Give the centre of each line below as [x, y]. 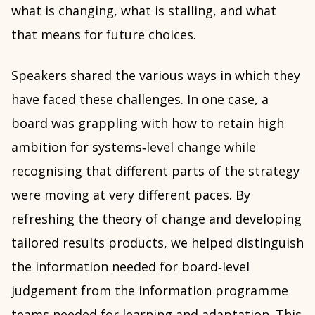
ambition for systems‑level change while [134, 147]
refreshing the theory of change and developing [156, 219]
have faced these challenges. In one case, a [140, 99]
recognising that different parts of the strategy [155, 171]
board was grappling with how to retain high [148, 123]
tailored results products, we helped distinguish [157, 243]
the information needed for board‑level [130, 266]
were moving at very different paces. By [131, 195]
